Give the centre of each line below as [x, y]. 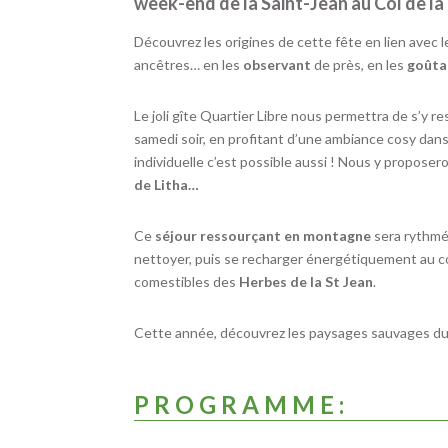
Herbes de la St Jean [306, 281]
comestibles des [187, 281]
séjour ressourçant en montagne [263, 235]
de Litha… [167, 184]
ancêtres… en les [189, 64]
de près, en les [359, 64]
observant [277, 64]
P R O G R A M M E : [244, 405]
